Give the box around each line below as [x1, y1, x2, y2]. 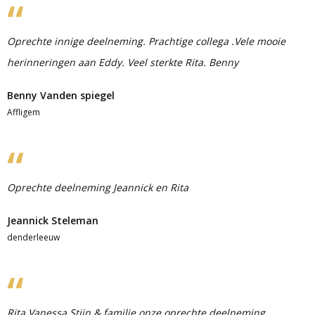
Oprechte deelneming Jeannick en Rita [7, 181, 188, 194]
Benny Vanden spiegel [7, 89, 115, 102]
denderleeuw [7, 231, 60, 243]
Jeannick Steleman [7, 214, 98, 227]
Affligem [7, 106, 40, 118]
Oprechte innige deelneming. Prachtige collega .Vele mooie [7, 34, 285, 48]
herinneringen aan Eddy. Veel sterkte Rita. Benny [7, 56, 238, 69]
